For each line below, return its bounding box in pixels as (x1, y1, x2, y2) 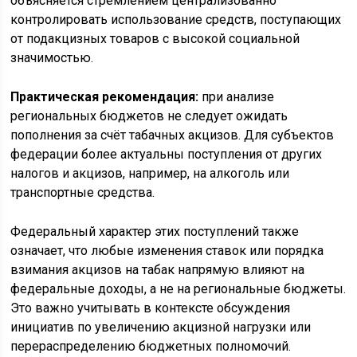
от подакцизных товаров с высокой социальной (10, 31, 300, 47)
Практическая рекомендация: (10, 89, 199, 105)
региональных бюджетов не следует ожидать (10, 108, 288, 124)
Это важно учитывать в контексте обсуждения (10, 300, 291, 316)
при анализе (198, 89, 275, 105)
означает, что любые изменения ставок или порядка (10, 243, 324, 259)
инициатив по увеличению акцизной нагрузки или (10, 320, 312, 335)
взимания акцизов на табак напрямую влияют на (10, 262, 305, 278)
